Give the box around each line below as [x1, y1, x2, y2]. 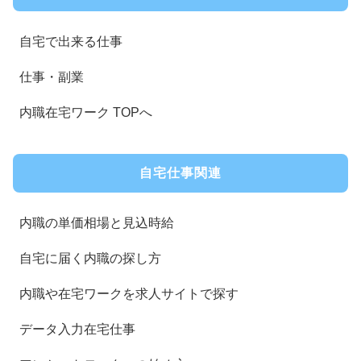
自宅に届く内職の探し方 [19, 251, 161, 266]
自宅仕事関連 [139, 166, 222, 180]
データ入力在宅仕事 [19, 322, 135, 337]
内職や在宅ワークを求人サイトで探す [19, 287, 239, 301]
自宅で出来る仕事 [19, 35, 122, 49]
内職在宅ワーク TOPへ [19, 106, 152, 120]
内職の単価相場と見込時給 [19, 216, 174, 230]
